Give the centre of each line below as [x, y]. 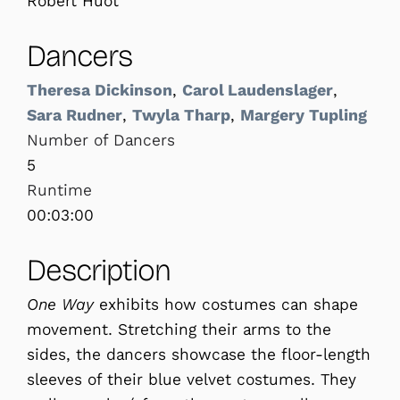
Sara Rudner [75, 116]
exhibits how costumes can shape [229, 305]
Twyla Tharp [181, 116]
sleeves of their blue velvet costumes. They [192, 380]
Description [99, 271]
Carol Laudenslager [258, 91]
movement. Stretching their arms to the [179, 330]
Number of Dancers [101, 141]
